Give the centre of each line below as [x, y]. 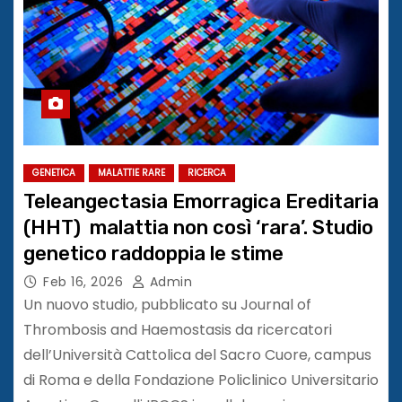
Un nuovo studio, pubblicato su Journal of [167, 304]
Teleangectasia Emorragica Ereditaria [201, 201]
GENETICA [54, 172]
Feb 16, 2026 [83, 281]
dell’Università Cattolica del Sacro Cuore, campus [197, 354]
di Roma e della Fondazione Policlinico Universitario [201, 380]
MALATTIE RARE [131, 172]
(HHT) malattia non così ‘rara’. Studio [198, 227]
